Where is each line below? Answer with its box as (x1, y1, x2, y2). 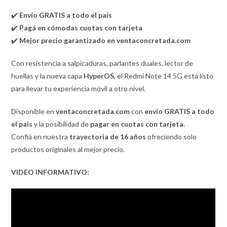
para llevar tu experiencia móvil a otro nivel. (11, 84, 146, 93)
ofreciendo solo (146, 132, 197, 141)
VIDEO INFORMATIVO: (11, 167, 90, 176)
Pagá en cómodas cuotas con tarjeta (19, 23, 143, 32)
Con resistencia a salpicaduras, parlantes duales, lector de (11, 58, 194, 67)
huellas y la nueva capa (11, 71, 84, 80)
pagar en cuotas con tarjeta (90, 119, 184, 128)
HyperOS (84, 71, 115, 80)
